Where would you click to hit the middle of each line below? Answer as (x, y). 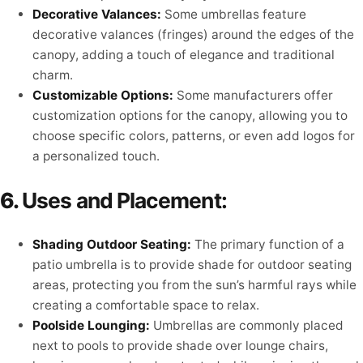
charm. (53, 75)
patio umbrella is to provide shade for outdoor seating (192, 265)
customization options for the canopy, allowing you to (190, 116)
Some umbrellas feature (234, 15)
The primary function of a (268, 245)
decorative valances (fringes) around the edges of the (193, 35)
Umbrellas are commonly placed (247, 326)
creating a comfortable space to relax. (146, 305)
